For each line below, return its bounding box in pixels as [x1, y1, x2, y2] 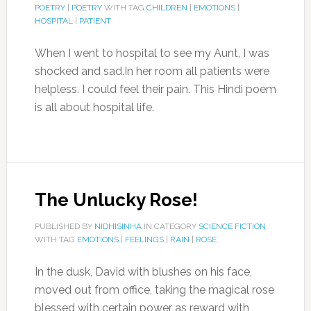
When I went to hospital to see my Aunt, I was [34, 47, 269, 60]
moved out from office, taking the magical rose [34, 283, 274, 296]
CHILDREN [146, 3, 187, 12]
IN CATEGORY [141, 221, 199, 231]
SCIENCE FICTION [198, 221, 266, 231]
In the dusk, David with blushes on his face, [34, 265, 252, 278]
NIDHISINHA [94, 221, 142, 231]
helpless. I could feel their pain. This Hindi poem [34, 83, 276, 96]
